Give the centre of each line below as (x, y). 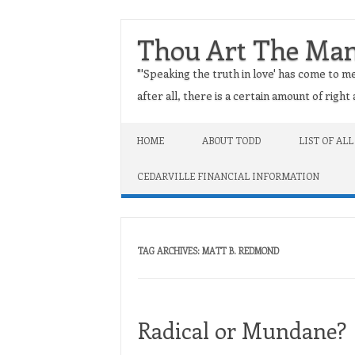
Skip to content (160, 128)
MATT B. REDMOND (240, 251)
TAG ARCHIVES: (170, 251)
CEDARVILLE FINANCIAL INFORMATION (228, 176)
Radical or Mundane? (242, 330)
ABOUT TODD (231, 140)
